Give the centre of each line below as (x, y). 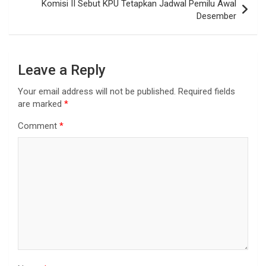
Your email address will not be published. (97, 91)
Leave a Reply (62, 70)
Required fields (207, 91)
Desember (216, 16)
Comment (39, 126)
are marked (41, 104)
